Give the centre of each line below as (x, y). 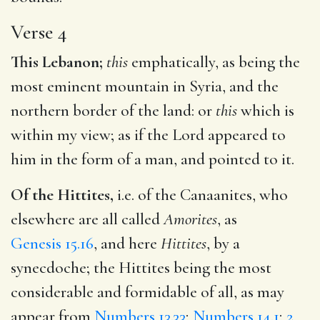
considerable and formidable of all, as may (147, 292)
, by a (223, 243)
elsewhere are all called (87, 219)
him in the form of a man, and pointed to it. (152, 159)
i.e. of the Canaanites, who (201, 195)
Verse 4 (39, 32)
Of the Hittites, (62, 195)
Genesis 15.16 (52, 243)
